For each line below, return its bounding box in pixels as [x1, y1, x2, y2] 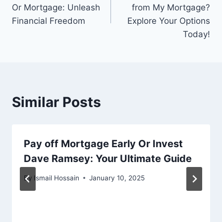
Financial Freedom [12, 16, 85, 26]
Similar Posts [12, 94, 101, 111]
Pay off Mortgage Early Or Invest [24, 138, 183, 150]
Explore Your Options [127, 16, 210, 26]
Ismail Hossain [34, 173, 80, 182]
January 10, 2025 [89, 173, 145, 182]
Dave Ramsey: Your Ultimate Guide [24, 153, 192, 165]
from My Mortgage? [132, 2, 210, 13]
